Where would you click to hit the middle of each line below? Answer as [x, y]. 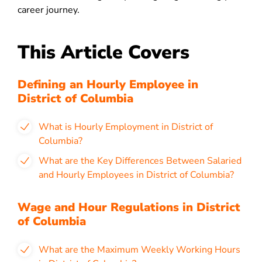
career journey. [49, 10]
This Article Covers [104, 52]
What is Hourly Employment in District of [126, 127]
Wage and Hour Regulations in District [129, 207]
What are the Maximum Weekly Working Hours [139, 250]
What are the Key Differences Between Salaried [140, 161]
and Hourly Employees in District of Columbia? [136, 175]
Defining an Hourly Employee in [108, 85]
